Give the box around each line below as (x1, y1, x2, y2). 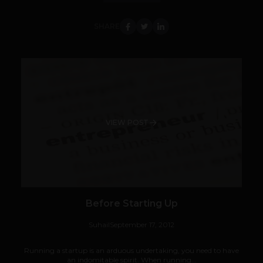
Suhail (89, 220, 110, 230)
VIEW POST (105, 118, 149, 127)
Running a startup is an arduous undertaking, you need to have (24, 246, 239, 255)
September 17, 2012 (110, 220, 174, 230)
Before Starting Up (85, 198, 178, 210)
